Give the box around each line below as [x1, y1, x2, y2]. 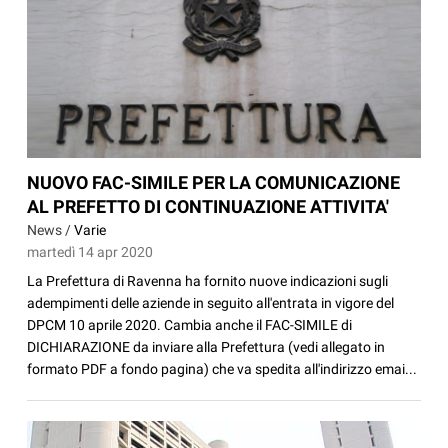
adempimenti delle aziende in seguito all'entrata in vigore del [27, 294, 395, 311]
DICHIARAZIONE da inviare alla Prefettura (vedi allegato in [27, 338, 386, 355]
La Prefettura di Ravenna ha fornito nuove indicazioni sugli [27, 272, 389, 289]
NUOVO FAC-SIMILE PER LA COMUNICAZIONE [27, 171, 401, 193]
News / [27, 221, 75, 238]
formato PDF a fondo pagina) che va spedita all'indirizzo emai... [27, 360, 418, 377]
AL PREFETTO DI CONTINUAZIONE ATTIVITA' [27, 195, 390, 217]
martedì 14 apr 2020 [27, 243, 154, 260]
